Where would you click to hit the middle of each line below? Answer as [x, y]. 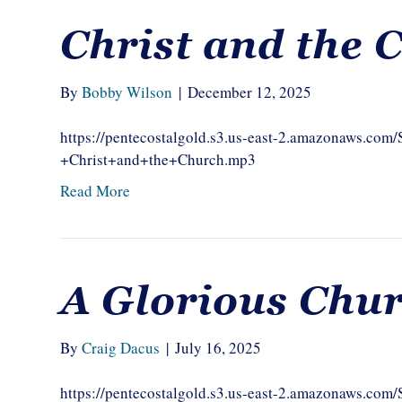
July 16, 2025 [218, 348]
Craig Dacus [121, 348]
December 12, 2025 [250, 92]
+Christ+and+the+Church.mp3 [158, 159]
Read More [96, 191]
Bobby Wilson [127, 92]
